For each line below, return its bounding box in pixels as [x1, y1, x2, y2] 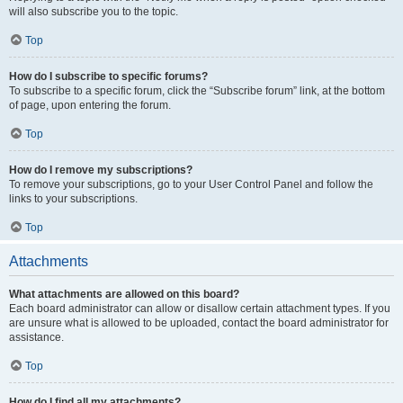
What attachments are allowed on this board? [9, 288, 239, 300]
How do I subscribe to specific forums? [9, 70, 208, 83]
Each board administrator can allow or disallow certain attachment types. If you [9, 302, 390, 315]
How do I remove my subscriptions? [9, 164, 193, 176]
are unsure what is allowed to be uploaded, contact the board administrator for [9, 317, 389, 329]
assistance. [9, 331, 64, 344]
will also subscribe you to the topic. [9, 5, 178, 18]
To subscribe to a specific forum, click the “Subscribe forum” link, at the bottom [9, 85, 385, 97]
